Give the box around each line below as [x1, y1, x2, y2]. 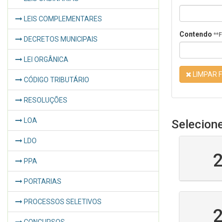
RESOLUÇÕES [22, 96, 67, 104]
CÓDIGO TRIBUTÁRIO [22, 76, 89, 84]
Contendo [179, 30, 214, 38]
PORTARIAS [22, 177, 61, 185]
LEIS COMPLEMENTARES [22, 15, 102, 23]
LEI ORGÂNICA [22, 55, 68, 63]
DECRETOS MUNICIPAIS [22, 35, 98, 43]
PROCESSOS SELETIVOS [22, 198, 102, 206]
